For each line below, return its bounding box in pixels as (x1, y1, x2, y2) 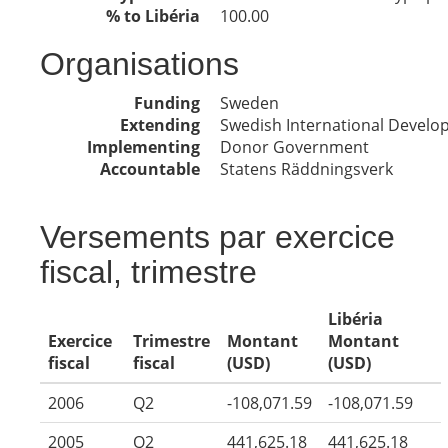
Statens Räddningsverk (220, 158, 393, 180)
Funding (134, 92, 200, 114)
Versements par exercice (40, 219, 395, 255)
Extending (120, 114, 200, 136)
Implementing (87, 136, 200, 158)
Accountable (100, 158, 200, 180)
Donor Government (220, 136, 369, 158)
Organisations (40, 46, 239, 82)
